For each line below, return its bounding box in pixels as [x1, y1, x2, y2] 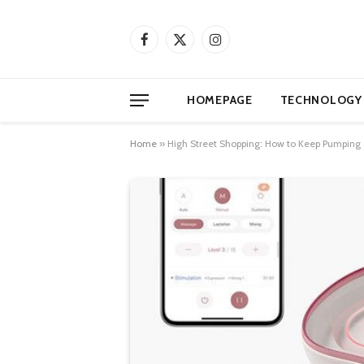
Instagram [214, 38, 264, 54]
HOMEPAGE [187, 93, 253, 107]
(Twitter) [179, 55, 220, 71]
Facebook [143, 38, 192, 54]
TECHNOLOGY [279, 93, 362, 107]
